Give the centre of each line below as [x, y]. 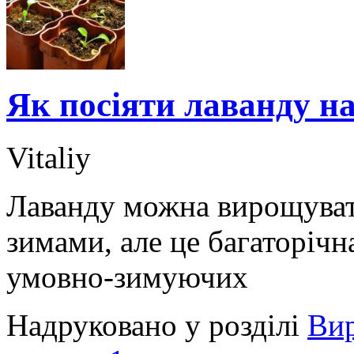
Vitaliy [49, 157]
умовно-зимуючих [127, 277]
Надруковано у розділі [157, 325]
